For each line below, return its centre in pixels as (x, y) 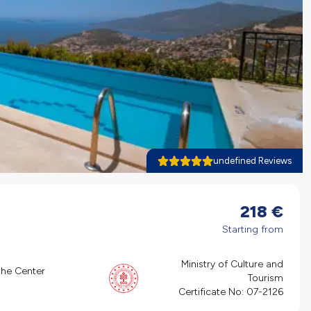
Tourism (266, 278)
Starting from (253, 229)
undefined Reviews (252, 161)
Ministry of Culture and (232, 264)
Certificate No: (211, 292)
